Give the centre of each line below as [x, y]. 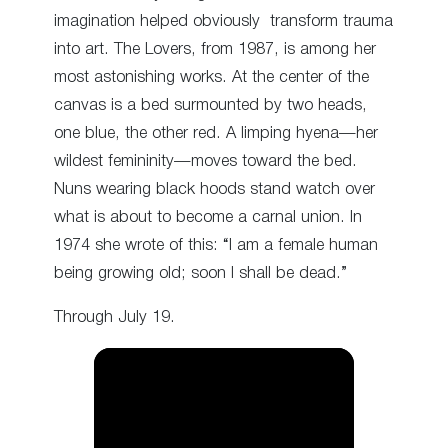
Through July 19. [114, 317]
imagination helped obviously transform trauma [223, 21]
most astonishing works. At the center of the [211, 77]
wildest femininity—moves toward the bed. [205, 161]
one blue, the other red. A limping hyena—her [216, 133]
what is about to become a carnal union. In [208, 217]
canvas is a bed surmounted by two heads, [210, 105]
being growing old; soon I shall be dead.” [200, 273]
